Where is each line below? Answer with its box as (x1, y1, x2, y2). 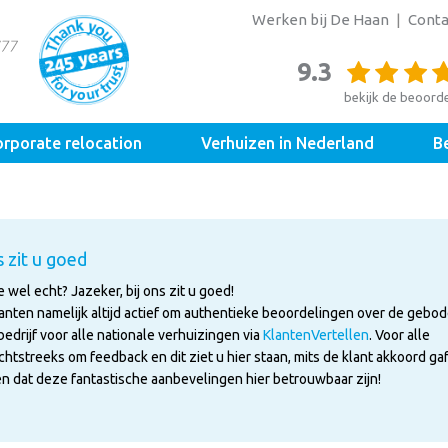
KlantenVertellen (263, 326, 369, 343)
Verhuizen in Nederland (201, 133, 374, 152)
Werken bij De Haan (252, 11, 389, 28)
